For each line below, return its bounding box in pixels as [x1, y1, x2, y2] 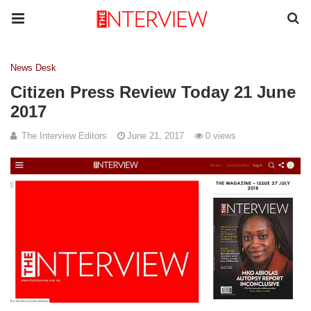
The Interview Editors [22, 131, 107, 141]
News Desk [10, 62, 56, 73]
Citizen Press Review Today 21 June [10, 83, 296, 101]
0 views [205, 131, 236, 141]
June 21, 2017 [127, 131, 184, 141]
